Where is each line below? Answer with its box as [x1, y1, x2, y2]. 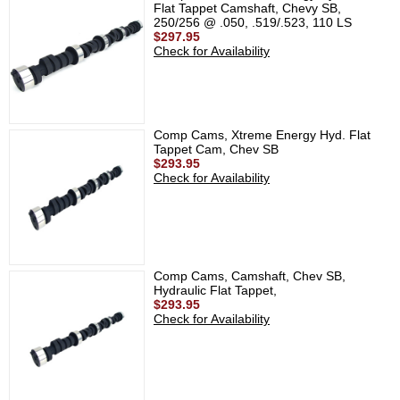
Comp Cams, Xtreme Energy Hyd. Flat [154, 128, 371, 142]
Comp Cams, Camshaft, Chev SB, [154, 269, 346, 283]
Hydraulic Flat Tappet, [154, 283, 277, 297]
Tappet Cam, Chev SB [154, 142, 279, 156]
